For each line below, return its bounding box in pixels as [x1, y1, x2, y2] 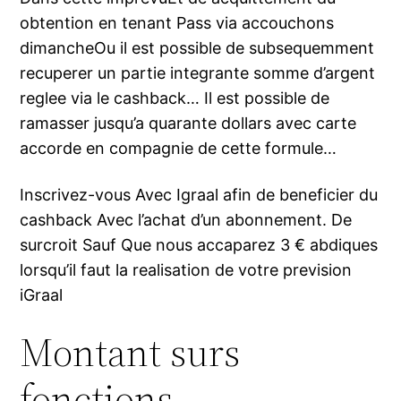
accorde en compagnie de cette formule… [20, 139, 337, 158]
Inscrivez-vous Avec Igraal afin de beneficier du [20, 185, 379, 205]
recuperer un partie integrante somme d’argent [20, 64, 376, 83]
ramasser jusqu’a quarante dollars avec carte [20, 114, 357, 133]
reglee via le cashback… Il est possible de [20, 89, 330, 108]
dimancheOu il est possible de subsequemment [20, 38, 375, 58]
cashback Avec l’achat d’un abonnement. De [20, 210, 353, 230]
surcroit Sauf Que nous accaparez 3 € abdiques [20, 235, 379, 255]
